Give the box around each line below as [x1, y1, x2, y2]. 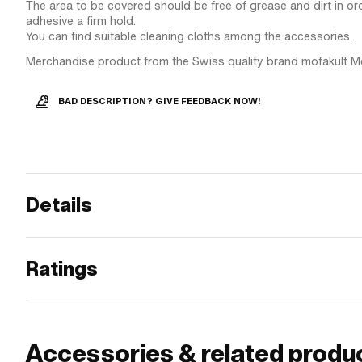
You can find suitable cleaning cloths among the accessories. [26, 28, 352, 44]
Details [26, 192, 92, 218]
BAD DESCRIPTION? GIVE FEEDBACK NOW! [58, 96, 261, 107]
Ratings [26, 255, 98, 282]
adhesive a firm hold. [26, 13, 136, 29]
